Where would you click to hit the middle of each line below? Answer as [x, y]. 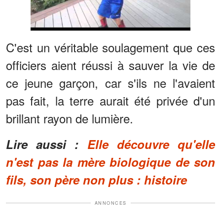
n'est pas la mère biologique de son [110, 162]
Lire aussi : [47, 144]
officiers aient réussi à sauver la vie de [110, 65]
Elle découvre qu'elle [151, 144]
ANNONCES [110, 203]
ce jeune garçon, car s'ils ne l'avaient [110, 82]
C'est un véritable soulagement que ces [110, 47]
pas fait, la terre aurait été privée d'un [110, 100]
